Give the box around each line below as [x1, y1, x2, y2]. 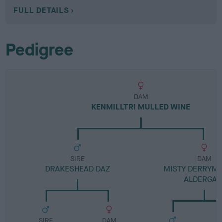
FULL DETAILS [13, 5, 69, 15]
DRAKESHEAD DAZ [45, 164, 110, 174]
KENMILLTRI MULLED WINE [91, 102, 191, 112]
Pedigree [5, 39, 74, 61]
